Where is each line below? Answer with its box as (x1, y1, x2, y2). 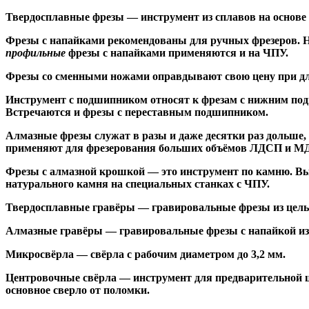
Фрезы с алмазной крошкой (6, 165, 145, 177)
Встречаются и (6, 106, 83, 118)
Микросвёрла (6, 248, 74, 260)
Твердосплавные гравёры (6, 201, 135, 213)
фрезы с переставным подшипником (83, 106, 266, 118)
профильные (6, 46, 66, 59)
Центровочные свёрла (6, 271, 117, 283)
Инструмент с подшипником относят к (6, 93, 201, 106)
